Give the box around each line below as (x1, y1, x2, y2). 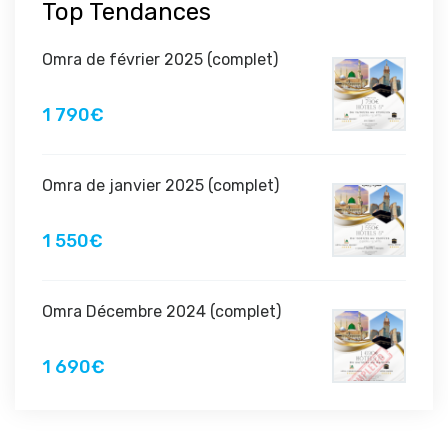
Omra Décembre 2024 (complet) (42, 302, 281, 322)
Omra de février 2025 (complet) (42, 50, 278, 70)
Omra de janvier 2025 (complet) (42, 176, 279, 196)
